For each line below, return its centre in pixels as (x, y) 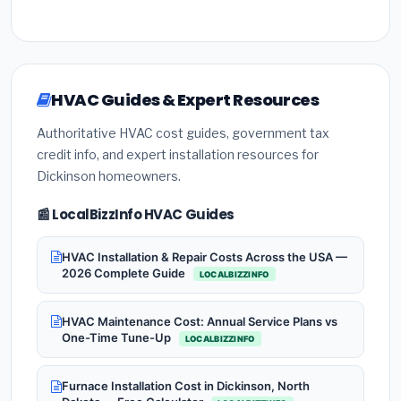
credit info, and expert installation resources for (178, 155)
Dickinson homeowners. (109, 176)
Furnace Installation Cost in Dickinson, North (186, 386)
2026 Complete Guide (125, 273)
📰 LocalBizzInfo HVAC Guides (136, 215)
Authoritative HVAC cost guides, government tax (183, 133)
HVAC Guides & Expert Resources (185, 100)
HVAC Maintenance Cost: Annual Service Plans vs (200, 322)
